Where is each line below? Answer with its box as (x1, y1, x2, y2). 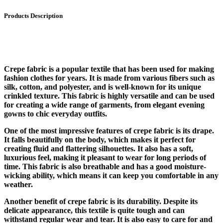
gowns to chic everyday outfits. (4, 110, 107, 118)
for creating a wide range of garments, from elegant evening (4, 101, 205, 110)
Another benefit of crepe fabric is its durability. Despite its (4, 197, 198, 206)
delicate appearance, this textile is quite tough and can (4, 206, 185, 215)
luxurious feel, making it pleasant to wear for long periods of (4, 153, 206, 162)
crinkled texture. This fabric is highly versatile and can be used (4, 92, 215, 101)
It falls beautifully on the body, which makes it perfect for (4, 135, 196, 144)
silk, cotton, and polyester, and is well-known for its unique (4, 83, 201, 92)
